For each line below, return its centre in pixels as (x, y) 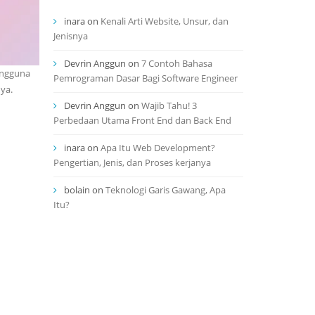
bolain (77, 190)
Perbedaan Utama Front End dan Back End (142, 120)
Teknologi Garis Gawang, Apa (166, 190)
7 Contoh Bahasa (177, 63)
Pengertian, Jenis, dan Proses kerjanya (133, 162)
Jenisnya (71, 36)
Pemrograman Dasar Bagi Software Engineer (146, 78)
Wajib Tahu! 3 (169, 105)
